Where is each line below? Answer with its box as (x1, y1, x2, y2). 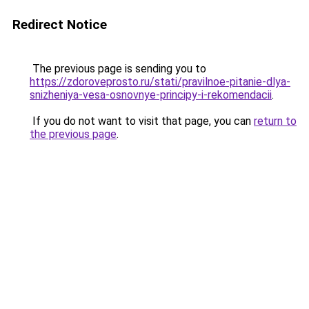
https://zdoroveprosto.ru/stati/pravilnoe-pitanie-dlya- (30, 75, 290, 88)
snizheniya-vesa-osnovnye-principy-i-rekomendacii (30, 88, 272, 101)
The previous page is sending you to (30, 62, 206, 75)
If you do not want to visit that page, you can (30, 114, 254, 128)
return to (254, 114, 297, 128)
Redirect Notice (12, 17, 107, 32)
